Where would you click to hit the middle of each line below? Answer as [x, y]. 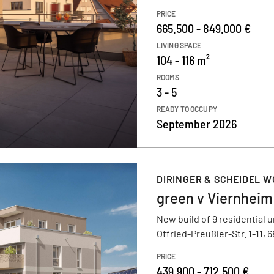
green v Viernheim [215, 198]
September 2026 [197, 124]
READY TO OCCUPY [187, 109]
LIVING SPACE [179, 45]
